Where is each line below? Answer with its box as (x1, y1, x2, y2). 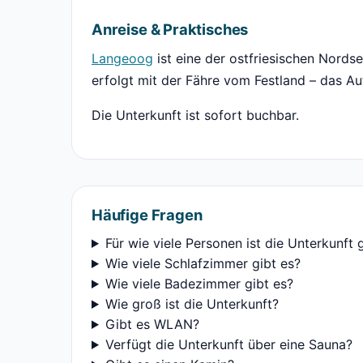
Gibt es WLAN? (105, 316, 199, 332)
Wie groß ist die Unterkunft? (105, 296, 279, 312)
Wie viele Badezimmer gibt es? (105, 275, 293, 292)
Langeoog (92, 50, 153, 66)
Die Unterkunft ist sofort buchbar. (92, 107, 299, 123)
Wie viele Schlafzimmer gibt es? (105, 255, 301, 271)
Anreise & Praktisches (92, 20, 249, 38)
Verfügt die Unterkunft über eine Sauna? (105, 336, 352, 352)
